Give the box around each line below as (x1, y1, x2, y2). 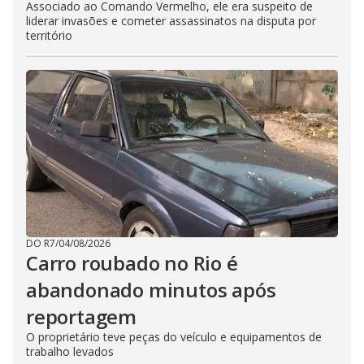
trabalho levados (26, 344, 114, 359)
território (26, 28, 72, 43)
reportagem (26, 303, 137, 330)
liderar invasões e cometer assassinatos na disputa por (26, 13, 316, 28)
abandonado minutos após (26, 276, 276, 303)
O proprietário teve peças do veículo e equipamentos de (26, 329, 322, 344)
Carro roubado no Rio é (26, 249, 238, 276)
